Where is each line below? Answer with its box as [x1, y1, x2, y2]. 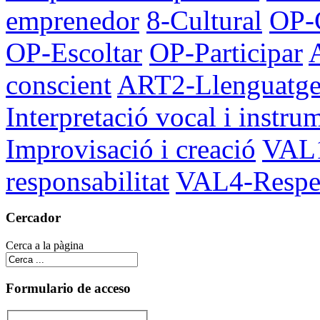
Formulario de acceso [6, 280, 131, 296]
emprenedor [6, 4, 139, 36]
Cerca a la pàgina [6, 239, 84, 252]
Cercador [6, 210, 61, 226]
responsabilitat [6, 165, 169, 196]
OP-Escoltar [6, 36, 142, 68]
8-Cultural [146, 4, 262, 36]
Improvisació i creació [6, 133, 256, 164]
